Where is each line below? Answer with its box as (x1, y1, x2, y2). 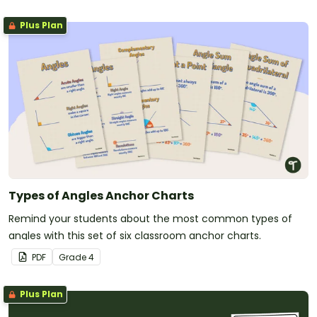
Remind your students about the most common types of (8, 211, 292, 226)
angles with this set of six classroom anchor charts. (8, 228, 261, 243)
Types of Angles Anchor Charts (8, 187, 194, 204)
